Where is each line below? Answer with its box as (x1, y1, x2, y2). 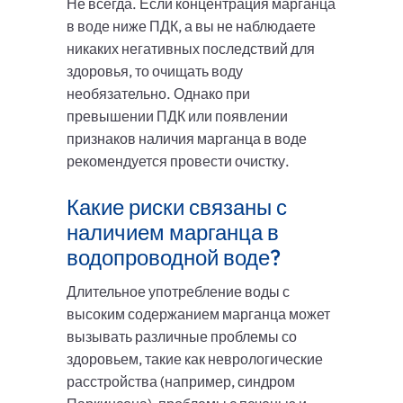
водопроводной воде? (67, 244, 281, 272)
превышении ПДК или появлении (67, 107, 288, 126)
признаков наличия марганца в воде (67, 130, 307, 148)
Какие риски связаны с (67, 193, 287, 221)
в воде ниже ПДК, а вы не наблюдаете (67, 17, 316, 36)
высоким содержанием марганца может (67, 305, 330, 324)
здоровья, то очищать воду (67, 62, 243, 81)
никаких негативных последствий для (67, 40, 315, 58)
